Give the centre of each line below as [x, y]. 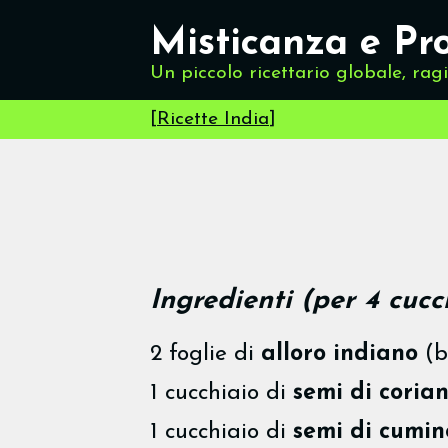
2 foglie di [205, 354]
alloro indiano [339, 354]
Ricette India [213, 119]
